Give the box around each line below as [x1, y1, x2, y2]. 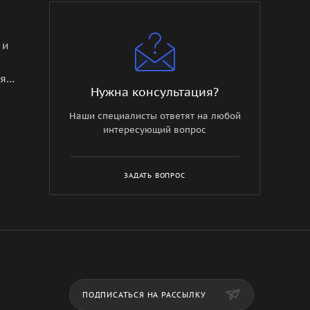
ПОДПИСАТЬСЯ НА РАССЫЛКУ [82, 290, 209, 300]
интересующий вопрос [103, 123, 206, 136]
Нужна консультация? [91, 83, 219, 100]
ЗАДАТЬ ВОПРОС [124, 170, 185, 180]
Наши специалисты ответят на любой [69, 109, 241, 122]
